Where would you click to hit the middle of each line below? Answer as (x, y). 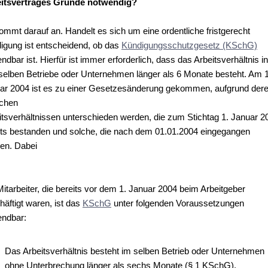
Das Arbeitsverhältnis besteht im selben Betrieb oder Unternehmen (135, 251)
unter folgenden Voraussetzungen (178, 203)
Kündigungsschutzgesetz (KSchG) (189, 45)
